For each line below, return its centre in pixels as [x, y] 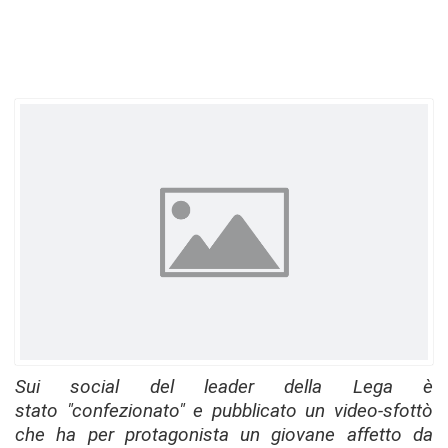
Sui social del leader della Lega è [224, 386]
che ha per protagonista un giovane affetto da [224, 434]
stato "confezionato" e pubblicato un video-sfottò [224, 410]
